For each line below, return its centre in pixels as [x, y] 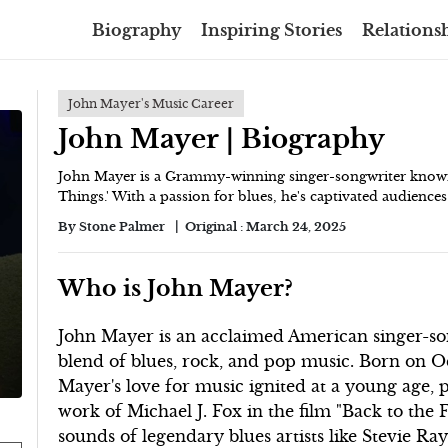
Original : [216, 226]
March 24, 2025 [296, 226]
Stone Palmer [122, 226]
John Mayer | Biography [222, 139]
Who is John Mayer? [176, 288]
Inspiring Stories [271, 29]
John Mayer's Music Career [151, 103]
